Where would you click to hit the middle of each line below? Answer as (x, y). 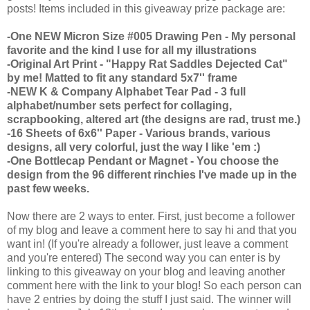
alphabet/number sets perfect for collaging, (119, 105)
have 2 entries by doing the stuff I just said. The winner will (149, 299)
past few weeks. (48, 188)
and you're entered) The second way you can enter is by (144, 257)
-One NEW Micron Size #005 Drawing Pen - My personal (151, 36)
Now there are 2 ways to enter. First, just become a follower (151, 216)
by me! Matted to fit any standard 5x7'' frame (122, 77)
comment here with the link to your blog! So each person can (154, 285)
